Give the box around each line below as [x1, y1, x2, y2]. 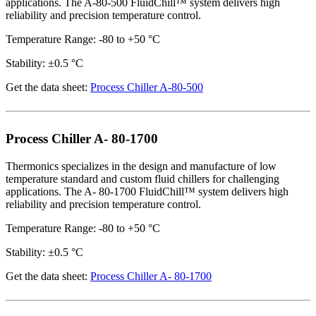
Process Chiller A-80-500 [90, 81, 203, 94]
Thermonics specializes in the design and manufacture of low [6, 159, 276, 172]
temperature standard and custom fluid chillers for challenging [6, 172, 279, 185]
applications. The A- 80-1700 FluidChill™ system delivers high [6, 185, 288, 197]
